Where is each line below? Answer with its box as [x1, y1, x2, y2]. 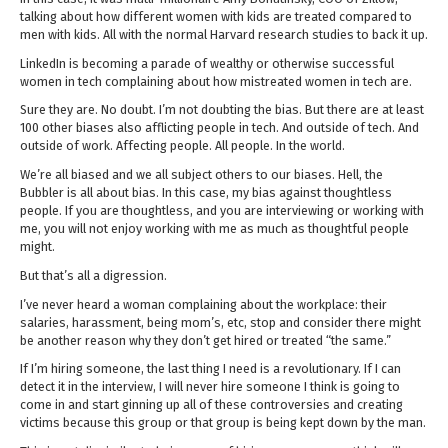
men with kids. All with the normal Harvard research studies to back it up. [20, 27, 428, 42]
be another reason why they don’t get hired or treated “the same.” [20, 332, 391, 348]
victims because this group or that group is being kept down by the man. [20, 415, 426, 431]
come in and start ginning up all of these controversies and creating [20, 397, 403, 413]
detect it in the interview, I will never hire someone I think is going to [20, 379, 400, 395]
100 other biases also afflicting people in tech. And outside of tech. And [20, 120, 419, 136]
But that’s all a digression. [20, 267, 167, 283]
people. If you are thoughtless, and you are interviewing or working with [20, 203, 424, 219]
